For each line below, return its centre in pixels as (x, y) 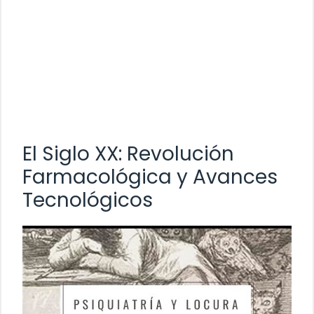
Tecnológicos (88, 200)
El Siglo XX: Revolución (128, 153)
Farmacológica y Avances (150, 177)
